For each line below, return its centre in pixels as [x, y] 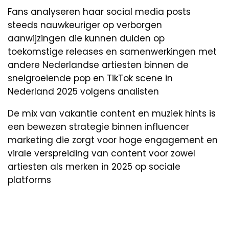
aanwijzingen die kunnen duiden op [86, 38]
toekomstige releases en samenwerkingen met [112, 51]
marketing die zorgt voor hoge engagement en [113, 140]
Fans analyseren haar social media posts [99, 12]
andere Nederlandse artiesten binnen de [98, 65]
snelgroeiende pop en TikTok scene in [90, 78]
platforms [29, 180]
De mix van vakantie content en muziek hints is [112, 113]
